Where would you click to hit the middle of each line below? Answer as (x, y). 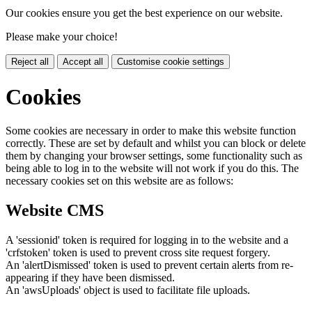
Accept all (83, 62)
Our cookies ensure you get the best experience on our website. (144, 13)
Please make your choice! (62, 37)
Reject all (30, 62)
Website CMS (55, 210)
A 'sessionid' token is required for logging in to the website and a (147, 240)
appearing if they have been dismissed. (90, 277)
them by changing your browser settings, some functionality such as (154, 156)
